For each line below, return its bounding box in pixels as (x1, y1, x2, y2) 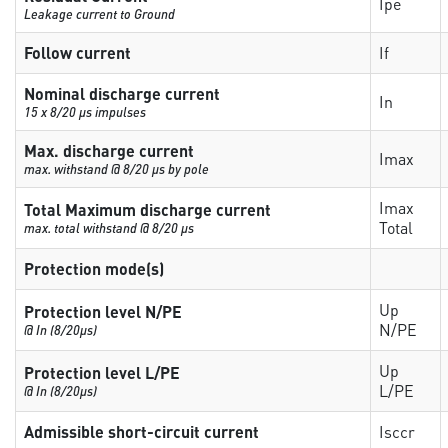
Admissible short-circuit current (24, 421, 260, 442)
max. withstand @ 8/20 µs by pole (24, 160, 210, 177)
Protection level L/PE (24, 362, 181, 383)
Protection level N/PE (24, 301, 183, 322)
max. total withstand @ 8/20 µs (24, 219, 195, 236)
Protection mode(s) (24, 258, 165, 279)
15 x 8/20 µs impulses (24, 103, 147, 120)
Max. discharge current (24, 140, 195, 161)
